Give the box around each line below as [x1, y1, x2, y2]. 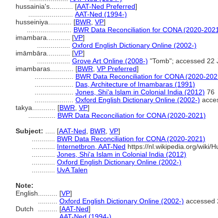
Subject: [16, 127, 43, 135]
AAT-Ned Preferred [77, 2, 135, 10]
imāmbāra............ [16, 49, 72, 57]
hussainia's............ [16, 2, 75, 10]
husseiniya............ [16, 18, 73, 26]
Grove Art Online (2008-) [72, 57, 148, 65]
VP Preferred [97, 65, 137, 73]
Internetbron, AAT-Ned [57, 143, 126, 150]
